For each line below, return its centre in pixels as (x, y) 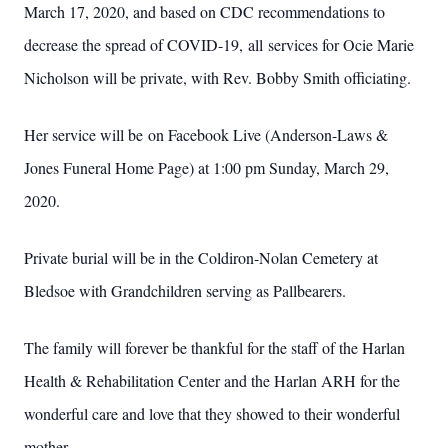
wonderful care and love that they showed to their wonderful (212, 413)
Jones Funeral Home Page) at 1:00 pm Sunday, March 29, (206, 167)
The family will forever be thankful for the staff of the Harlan (214, 347)
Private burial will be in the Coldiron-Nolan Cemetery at (201, 257)
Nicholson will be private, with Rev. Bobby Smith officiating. (217, 77)
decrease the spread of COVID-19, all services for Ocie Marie (219, 44)
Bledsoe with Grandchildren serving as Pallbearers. (185, 290)
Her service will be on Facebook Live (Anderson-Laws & (206, 134)
